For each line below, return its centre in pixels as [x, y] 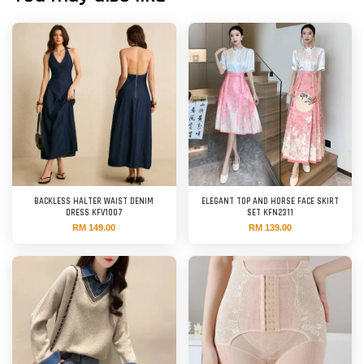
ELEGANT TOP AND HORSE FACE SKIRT [270, 201]
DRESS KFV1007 [94, 212]
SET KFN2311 [270, 212]
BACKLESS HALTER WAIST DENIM [94, 201]
